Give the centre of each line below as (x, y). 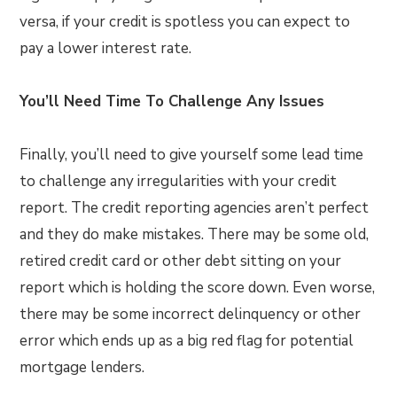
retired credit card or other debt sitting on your (181, 261)
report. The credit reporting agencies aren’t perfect (195, 208)
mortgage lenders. (82, 367)
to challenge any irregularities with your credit (179, 181)
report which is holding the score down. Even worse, (198, 288)
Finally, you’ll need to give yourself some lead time (192, 155)
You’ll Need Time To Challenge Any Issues (172, 101)
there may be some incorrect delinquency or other (191, 314)
